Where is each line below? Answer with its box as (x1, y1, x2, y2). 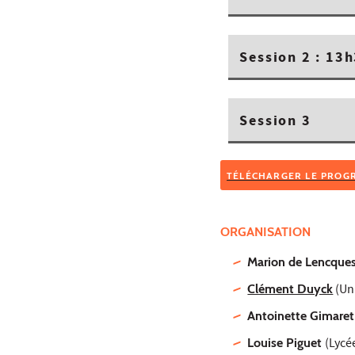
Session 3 (239, 110, 311, 133)
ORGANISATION (220, 223, 314, 239)
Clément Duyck (247, 281, 334, 296)
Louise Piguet (247, 334, 326, 350)
